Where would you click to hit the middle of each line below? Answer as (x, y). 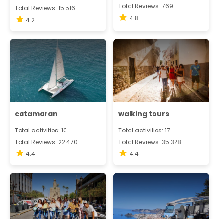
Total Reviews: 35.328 (150, 142)
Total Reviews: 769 (145, 6)
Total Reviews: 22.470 (46, 142)
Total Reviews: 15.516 (45, 8)
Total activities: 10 (41, 131)
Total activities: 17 (144, 131)
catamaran (36, 114)
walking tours (143, 114)
